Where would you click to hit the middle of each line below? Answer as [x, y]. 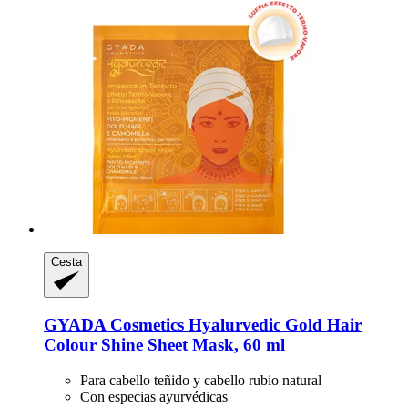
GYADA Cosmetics [114, 325]
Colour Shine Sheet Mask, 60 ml [164, 345]
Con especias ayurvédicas [154, 396]
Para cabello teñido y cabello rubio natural [201, 380]
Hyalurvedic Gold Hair [273, 325]
